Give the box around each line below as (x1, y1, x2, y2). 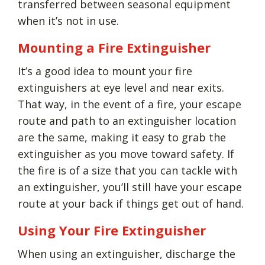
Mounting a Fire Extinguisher (18, 38, 211, 56)
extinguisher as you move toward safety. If (18, 146, 234, 161)
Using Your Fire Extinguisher (18, 221, 206, 239)
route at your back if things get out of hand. (18, 196, 244, 211)
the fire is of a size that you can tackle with (18, 163, 237, 177)
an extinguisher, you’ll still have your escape (18, 179, 242, 194)
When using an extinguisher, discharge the (18, 246, 235, 261)
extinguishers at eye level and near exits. (18, 80, 224, 95)
